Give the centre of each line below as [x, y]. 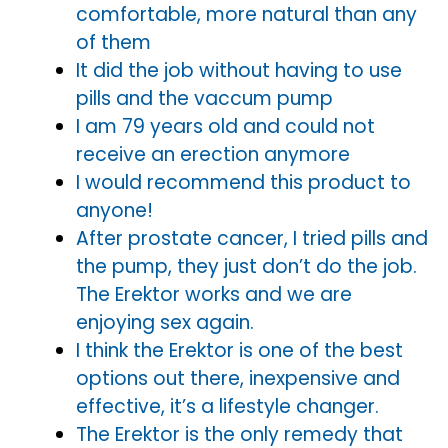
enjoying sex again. [165, 322]
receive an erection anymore [213, 154]
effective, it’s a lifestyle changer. [227, 406]
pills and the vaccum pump [204, 98]
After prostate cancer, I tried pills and [252, 238]
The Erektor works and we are [214, 294]
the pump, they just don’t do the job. [246, 266]
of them [113, 42]
